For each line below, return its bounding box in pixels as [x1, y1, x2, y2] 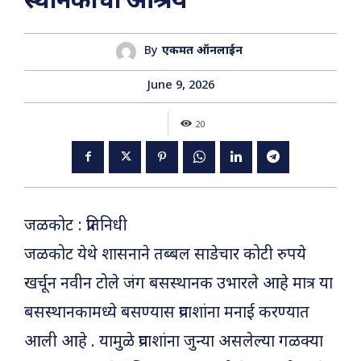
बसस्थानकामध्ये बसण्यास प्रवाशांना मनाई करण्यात [24, 302, 309, 324]
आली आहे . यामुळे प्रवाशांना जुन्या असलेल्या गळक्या [24, 331, 323, 353]
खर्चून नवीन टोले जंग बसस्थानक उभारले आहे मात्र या [24, 273, 333, 295]
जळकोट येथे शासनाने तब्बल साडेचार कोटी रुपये [24, 244, 306, 266]
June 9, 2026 [147, 77, 214, 93]
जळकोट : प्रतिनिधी [24, 215, 127, 237]
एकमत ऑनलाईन [162, 44, 243, 60]
